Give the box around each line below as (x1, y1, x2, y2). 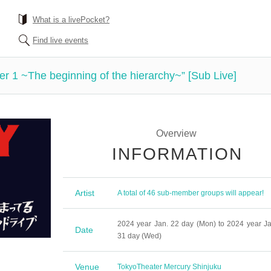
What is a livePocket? (33, 15, 109, 24)
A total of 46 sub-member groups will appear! (117, 189, 264, 197)
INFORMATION (111, 145, 243, 163)
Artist (75, 188, 94, 198)
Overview (156, 128, 197, 139)
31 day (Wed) (117, 232, 162, 240)
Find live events (33, 36, 88, 45)
